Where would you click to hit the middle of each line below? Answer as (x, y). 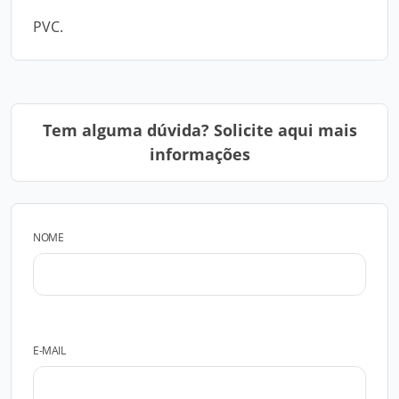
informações (199, 154)
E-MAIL (49, 350)
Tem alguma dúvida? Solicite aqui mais (199, 130)
